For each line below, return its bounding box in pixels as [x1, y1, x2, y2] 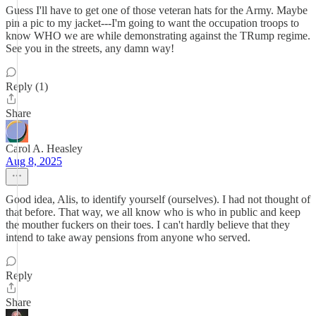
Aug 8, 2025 [6, 155, 62, 167]
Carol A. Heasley [6, 142, 83, 154]
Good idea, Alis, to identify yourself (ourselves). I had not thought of [6, 193, 310, 205]
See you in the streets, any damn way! [6, 42, 174, 54]
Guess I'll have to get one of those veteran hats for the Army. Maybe [6, 4, 308, 16]
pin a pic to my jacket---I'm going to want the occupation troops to [6, 17, 299, 29]
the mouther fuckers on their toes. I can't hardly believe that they [6, 219, 290, 231]
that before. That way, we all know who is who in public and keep [6, 206, 300, 218]
